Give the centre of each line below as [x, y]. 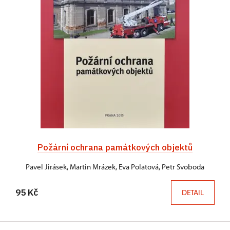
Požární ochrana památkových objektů [115, 147]
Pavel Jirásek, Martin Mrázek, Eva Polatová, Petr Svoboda [115, 167]
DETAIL [193, 193]
